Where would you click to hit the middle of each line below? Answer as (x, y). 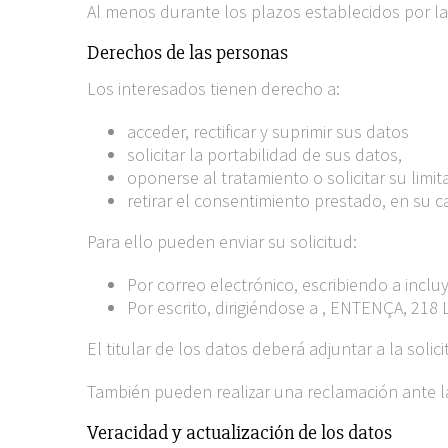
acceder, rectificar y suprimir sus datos (268, 131)
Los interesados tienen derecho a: (213, 88)
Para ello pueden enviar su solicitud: (222, 241)
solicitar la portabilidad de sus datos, (264, 154)
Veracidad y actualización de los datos (239, 432)
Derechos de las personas (187, 52)
